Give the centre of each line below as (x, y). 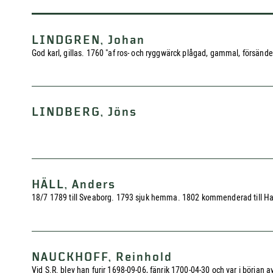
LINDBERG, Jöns (84, 112)
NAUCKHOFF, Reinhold (102, 257)
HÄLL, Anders (74, 185)
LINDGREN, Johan (88, 40)
